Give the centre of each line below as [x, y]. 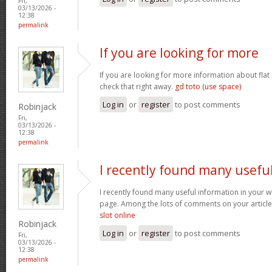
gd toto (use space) [208, 86]
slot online [117, 215]
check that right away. [137, 86]
